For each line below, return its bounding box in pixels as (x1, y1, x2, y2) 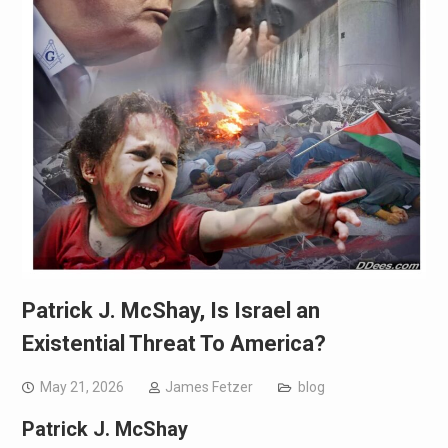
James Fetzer (164, 379, 253, 396)
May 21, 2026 (39, 379, 124, 396)
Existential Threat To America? (21, 331, 326, 357)
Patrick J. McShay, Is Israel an (21, 298, 320, 324)
